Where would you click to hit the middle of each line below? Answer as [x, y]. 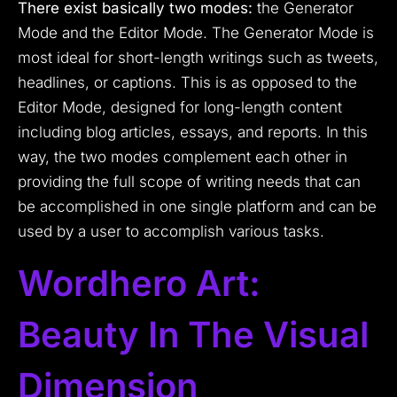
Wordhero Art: [139, 284]
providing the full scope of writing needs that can [189, 182]
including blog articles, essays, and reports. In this [193, 132]
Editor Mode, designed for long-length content [180, 108]
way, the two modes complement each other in [183, 157]
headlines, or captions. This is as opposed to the [187, 83]
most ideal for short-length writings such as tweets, [198, 58]
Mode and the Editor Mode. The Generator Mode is [196, 33]
